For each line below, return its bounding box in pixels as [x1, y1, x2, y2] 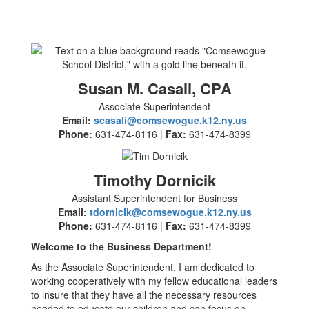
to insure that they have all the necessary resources [31, 288, 257, 302]
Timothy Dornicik [93, 169, 216, 192]
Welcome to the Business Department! [31, 239, 212, 254]
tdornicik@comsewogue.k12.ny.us [89, 205, 252, 219]
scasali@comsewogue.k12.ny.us [94, 113, 247, 127]
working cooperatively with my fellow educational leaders [31, 274, 277, 288]
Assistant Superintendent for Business [72, 191, 237, 206]
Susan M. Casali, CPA [77, 77, 232, 99]
